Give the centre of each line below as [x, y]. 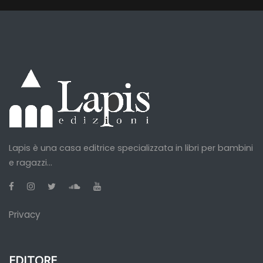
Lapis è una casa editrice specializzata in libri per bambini [131, 148]
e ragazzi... [31, 163]
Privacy [25, 215]
